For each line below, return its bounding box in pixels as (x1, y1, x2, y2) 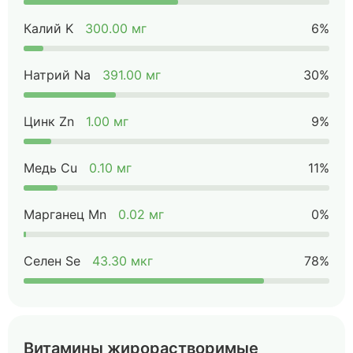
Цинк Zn (24, 113, 74, 129)
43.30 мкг (92, 253, 153, 269)
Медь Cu (24, 160, 77, 176)
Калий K (24, 20, 73, 36)
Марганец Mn (24, 206, 106, 222)
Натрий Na (24, 67, 91, 83)
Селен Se (24, 253, 80, 269)
